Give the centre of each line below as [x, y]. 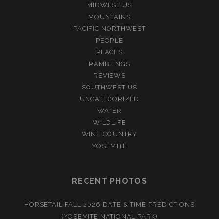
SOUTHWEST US [109, 87]
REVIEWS [109, 75]
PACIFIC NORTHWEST [109, 28]
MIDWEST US [109, 5]
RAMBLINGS [109, 64]
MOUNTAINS [109, 17]
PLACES [109, 52]
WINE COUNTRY [109, 134]
